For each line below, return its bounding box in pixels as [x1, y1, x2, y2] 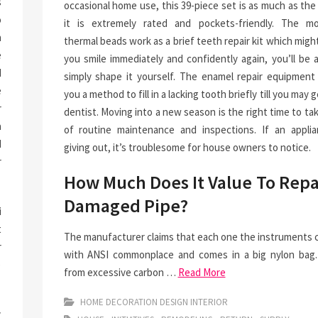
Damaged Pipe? [63, 194, 188, 217]
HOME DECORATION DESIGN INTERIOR [79, 296, 228, 308]
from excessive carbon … [63, 265, 178, 279]
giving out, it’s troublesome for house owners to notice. [63, 141, 311, 154]
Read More [177, 265, 226, 279]
